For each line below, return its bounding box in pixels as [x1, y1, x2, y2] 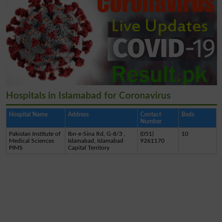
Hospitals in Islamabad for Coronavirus [5, 91, 170, 101]
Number [140, 118, 162, 124]
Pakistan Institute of [8, 130, 60, 137]
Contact [140, 111, 161, 117]
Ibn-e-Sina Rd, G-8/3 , [67, 130, 125, 137]
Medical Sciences [8, 137, 54, 144]
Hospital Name [8, 111, 48, 117]
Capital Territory [67, 144, 110, 151]
